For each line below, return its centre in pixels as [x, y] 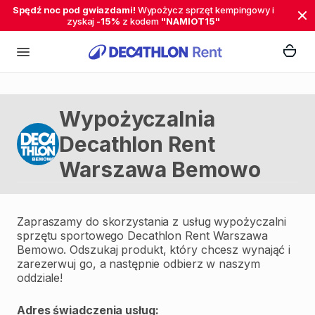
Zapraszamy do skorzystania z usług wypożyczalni [152, 221]
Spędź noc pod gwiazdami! [74, 10]
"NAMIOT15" [191, 21]
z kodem [141, 21]
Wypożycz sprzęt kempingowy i [205, 10]
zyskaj [82, 21]
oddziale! [40, 278]
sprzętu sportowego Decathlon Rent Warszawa [142, 236]
